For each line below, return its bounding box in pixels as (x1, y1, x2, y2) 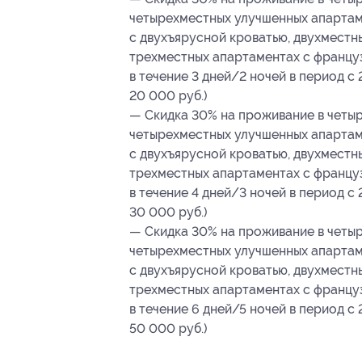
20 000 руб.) (129, 87, 208, 103)
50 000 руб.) (129, 320, 208, 336)
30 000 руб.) (129, 204, 208, 220)
